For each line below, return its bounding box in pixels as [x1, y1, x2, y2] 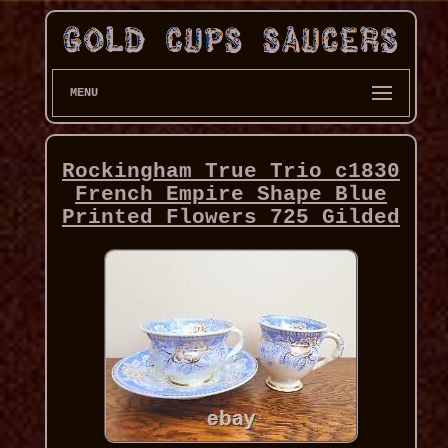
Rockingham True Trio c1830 [61, 160, 400, 184]
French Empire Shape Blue [74, 183, 387, 207]
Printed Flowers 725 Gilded [61, 206, 400, 230]
